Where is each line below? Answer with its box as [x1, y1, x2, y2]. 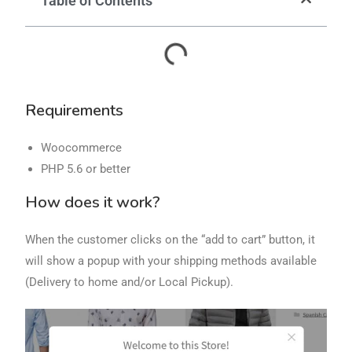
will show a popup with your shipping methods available [25, 254, 317, 268]
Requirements [25, 100, 124, 121]
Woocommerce [41, 141, 123, 155]
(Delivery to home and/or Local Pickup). [25, 275, 234, 289]
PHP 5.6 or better [41, 162, 131, 176]
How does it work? [25, 192, 161, 213]
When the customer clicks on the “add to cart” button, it [25, 233, 316, 247]
